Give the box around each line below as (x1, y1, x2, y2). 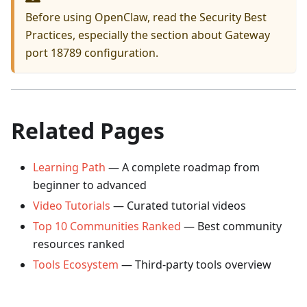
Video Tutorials (33, 198, 110, 214)
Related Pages (11, 116, 164, 146)
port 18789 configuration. (25, 45, 158, 61)
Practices (25, 27, 73, 43)
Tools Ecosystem (33, 257, 119, 273)
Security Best (199, 10, 267, 25)
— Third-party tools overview (119, 257, 271, 273)
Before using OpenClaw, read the (25, 10, 199, 25)
